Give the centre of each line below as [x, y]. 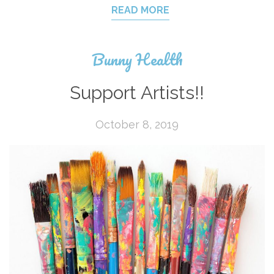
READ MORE [140, 10]
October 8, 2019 [137, 124]
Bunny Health [137, 59]
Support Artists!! [137, 92]
